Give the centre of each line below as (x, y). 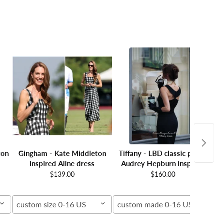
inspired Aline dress (62, 163)
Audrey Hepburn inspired (163, 163)
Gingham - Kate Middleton (62, 153)
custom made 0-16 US (155, 204)
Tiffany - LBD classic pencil (163, 153)
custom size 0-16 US (51, 204)
